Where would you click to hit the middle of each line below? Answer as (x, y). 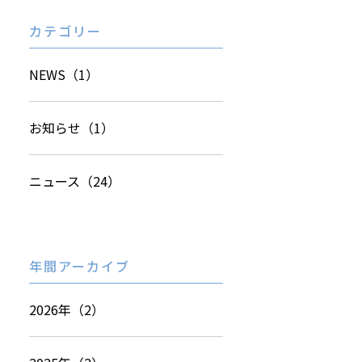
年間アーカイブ (80, 266)
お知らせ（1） (72, 128)
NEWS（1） (64, 74)
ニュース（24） (75, 181)
